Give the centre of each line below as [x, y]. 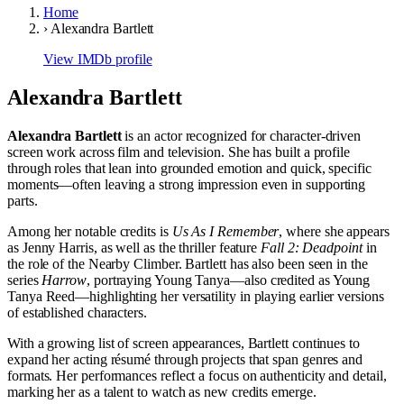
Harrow [64, 280]
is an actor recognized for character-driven [241, 135]
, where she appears [334, 231]
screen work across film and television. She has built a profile [179, 151]
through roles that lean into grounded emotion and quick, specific [189, 168]
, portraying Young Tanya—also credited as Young [228, 280]
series [25, 280]
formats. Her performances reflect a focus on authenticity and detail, [197, 375]
